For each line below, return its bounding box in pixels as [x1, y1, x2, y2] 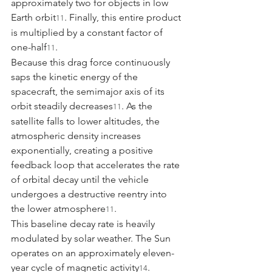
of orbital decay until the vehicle [11, 173, 151, 185]
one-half [11, 41, 47, 53]
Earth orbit [11, 11, 56, 23]
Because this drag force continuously [11, 56, 172, 68]
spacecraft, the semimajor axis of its [11, 85, 167, 97]
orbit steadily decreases [11, 100, 113, 112]
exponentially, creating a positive [11, 144, 155, 156]
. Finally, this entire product [64, 11, 183, 23]
